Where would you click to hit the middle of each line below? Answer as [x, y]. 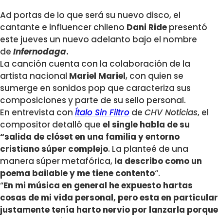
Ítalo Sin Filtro [102, 113]
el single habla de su [146, 125]
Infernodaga [40, 52]
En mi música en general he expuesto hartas [98, 186]
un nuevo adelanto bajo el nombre [123, 40]
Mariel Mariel [97, 76]
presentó [188, 27]
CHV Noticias [171, 113]
